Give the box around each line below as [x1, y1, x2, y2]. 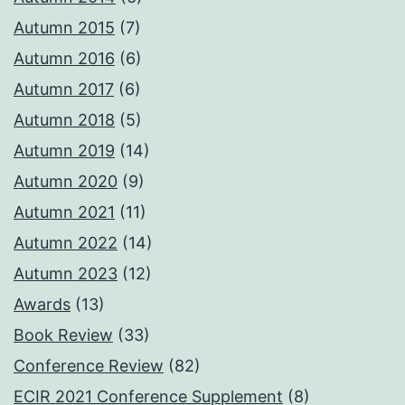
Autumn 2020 [14, 172, 118, 192]
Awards [14, 295, 71, 315]
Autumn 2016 [14, 49, 115, 69]
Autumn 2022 [14, 233, 118, 253]
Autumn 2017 [14, 80, 114, 99]
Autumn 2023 [14, 264, 118, 284]
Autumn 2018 [14, 110, 115, 130]
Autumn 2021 [14, 202, 115, 222]
